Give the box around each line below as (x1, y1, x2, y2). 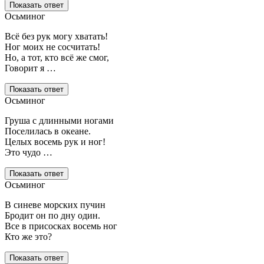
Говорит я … (5, 63, 56, 74)
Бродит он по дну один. (5, 210, 100, 221)
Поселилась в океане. (5, 126, 91, 137)
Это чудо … (5, 147, 52, 158)
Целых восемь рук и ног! (5, 137, 105, 147)
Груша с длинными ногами (5, 115, 114, 126)
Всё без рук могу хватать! (5, 31, 108, 42)
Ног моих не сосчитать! (5, 42, 100, 52)
